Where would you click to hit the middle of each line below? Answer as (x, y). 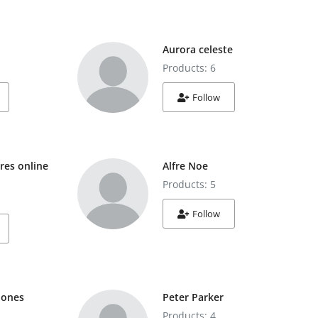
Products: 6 (189, 68)
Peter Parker (193, 297)
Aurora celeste (197, 49)
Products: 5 (189, 184)
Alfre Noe (185, 166)
